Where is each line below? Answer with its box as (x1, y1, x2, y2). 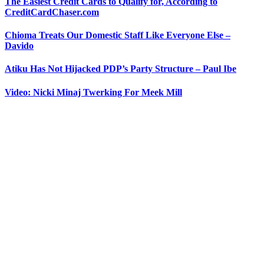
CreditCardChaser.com (5, 6, 99, 17)
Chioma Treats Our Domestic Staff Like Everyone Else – (5, 30, 230, 41)
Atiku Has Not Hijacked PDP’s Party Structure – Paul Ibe (5, 64, 236, 74)
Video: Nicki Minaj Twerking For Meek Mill (5, 87, 182, 97)
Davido (5, 41, 34, 51)
